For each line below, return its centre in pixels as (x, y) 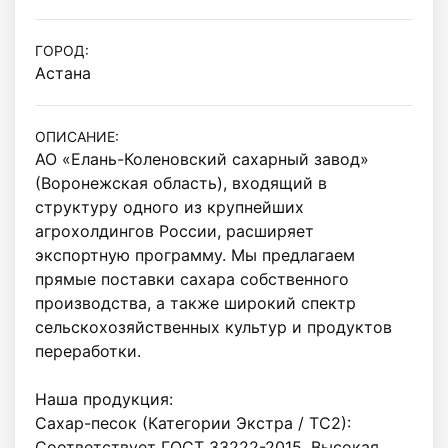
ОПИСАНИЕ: (77, 137)
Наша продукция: (104, 399)
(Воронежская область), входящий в (181, 183)
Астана (63, 73)
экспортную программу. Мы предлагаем (195, 255)
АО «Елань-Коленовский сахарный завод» (202, 159)
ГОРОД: (62, 51)
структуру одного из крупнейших (169, 207)
